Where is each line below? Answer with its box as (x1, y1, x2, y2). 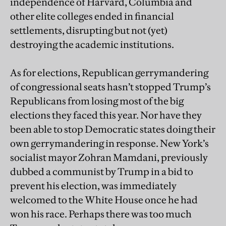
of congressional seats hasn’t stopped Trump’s (10, 80, 211, 93)
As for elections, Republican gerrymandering (10, 66, 208, 79)
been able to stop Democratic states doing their (10, 123, 215, 135)
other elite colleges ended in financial (10, 10, 174, 22)
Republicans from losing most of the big (10, 94, 184, 107)
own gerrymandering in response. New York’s (10, 137, 209, 149)
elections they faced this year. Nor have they (10, 108, 202, 121)
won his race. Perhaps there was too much (10, 207, 192, 220)
